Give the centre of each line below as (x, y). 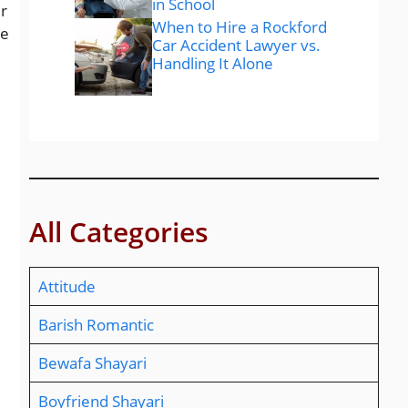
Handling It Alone (213, 63)
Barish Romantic (96, 325)
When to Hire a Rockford (240, 26)
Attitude (66, 287)
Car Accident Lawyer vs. (237, 45)
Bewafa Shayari (92, 363)
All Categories (119, 232)
